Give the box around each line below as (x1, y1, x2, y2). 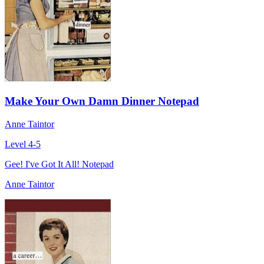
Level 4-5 (5, 138, 41, 149)
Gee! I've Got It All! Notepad (5, 159, 114, 169)
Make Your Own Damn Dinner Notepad (5, 95, 199, 108)
